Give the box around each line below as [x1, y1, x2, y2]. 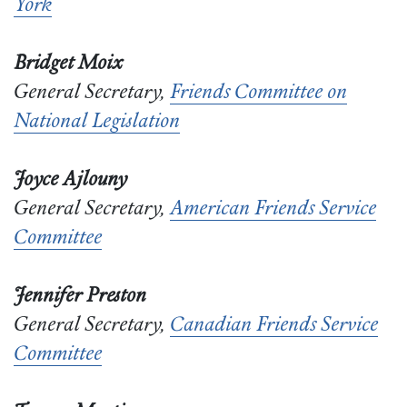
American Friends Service [170, 199, 376, 221]
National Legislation [14, 112, 180, 134]
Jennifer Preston [14, 286, 146, 308]
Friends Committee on [170, 83, 347, 104]
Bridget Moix [14, 54, 123, 75]
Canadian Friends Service [170, 315, 378, 337]
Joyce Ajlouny [14, 170, 127, 192]
